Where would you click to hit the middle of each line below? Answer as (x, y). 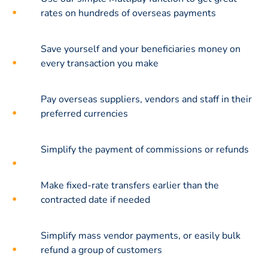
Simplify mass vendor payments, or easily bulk (141, 235)
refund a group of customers (101, 250)
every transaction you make (100, 63)
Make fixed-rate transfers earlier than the (130, 185)
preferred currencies (84, 113)
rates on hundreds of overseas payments (128, 13)
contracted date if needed (95, 200)
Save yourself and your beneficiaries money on (141, 49)
